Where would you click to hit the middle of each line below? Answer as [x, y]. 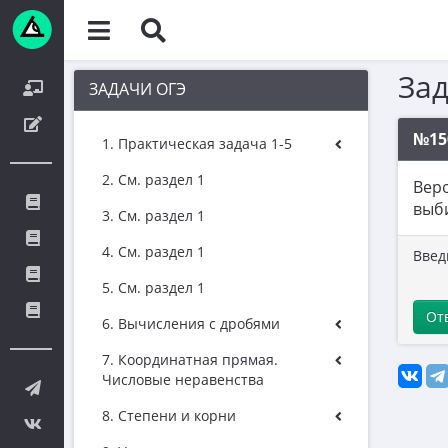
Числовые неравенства [183, 379]
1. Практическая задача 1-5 [197, 143]
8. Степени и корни [169, 415]
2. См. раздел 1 [153, 179]
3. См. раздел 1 [153, 215]
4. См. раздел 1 [153, 251]
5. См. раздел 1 [153, 287]
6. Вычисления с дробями [191, 323]
